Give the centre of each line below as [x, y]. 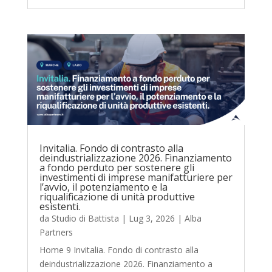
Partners [56, 232]
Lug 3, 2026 [151, 218]
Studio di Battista [85, 218]
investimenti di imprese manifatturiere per [136, 177]
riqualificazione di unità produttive [117, 196]
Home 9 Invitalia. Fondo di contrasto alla [119, 250]
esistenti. [59, 206]
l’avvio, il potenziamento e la [103, 187]
